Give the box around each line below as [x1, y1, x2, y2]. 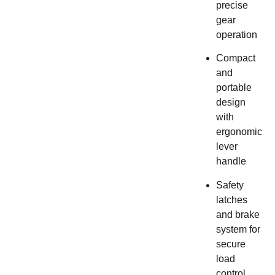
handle [215, 156, 246, 167]
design [215, 97, 246, 108]
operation [215, 29, 257, 40]
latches [215, 194, 247, 205]
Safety [215, 179, 244, 190]
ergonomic [215, 126, 262, 137]
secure [215, 238, 246, 249]
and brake [215, 209, 260, 220]
